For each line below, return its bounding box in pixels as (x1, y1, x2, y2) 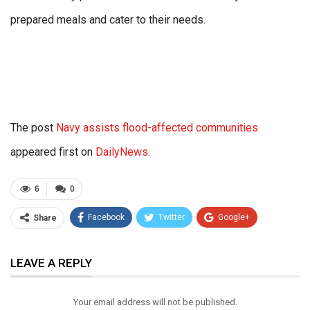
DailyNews (95, 145, 148, 159)
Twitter (158, 212, 185, 223)
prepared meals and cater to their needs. (10, 13, 206, 27)
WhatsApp (151, 239, 190, 249)
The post (10, 121, 56, 135)
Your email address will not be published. (73, 297, 237, 308)
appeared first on (10, 145, 95, 159)
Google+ (218, 212, 250, 223)
